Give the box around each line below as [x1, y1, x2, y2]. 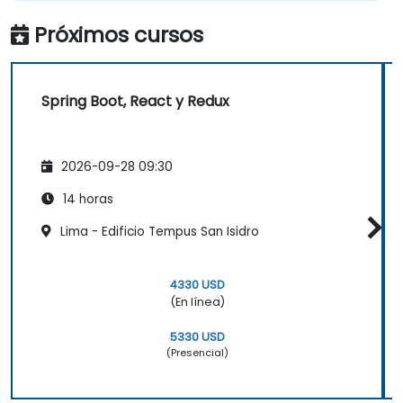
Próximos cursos [34, 19, 203, 49]
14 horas [59, 191, 113, 209]
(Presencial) [166, 345, 228, 360]
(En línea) [169, 293, 225, 309]
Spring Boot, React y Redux [41, 90, 229, 112]
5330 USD [169, 328, 225, 345]
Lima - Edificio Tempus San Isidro [57, 223, 259, 241]
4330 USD [169, 276, 225, 292]
